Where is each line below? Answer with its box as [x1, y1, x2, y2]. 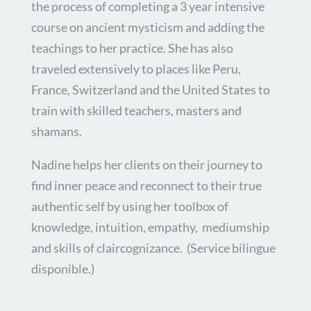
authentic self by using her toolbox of [31, 199, 228, 215]
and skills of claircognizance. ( [31, 240, 190, 256]
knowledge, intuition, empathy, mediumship [31, 219, 269, 235]
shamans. [31, 124, 82, 140]
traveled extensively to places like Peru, [31, 61, 241, 77]
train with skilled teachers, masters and [31, 103, 242, 119]
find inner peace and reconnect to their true [31, 178, 262, 194]
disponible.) [31, 261, 94, 277]
